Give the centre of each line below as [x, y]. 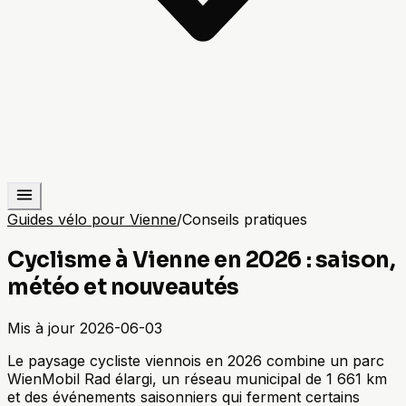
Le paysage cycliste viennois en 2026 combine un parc [196, 360]
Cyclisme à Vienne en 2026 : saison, [202, 260]
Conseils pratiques [245, 219]
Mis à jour [41, 328]
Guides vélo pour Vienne [92, 219]
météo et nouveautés [123, 287]
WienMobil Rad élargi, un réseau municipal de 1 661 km [197, 378]
